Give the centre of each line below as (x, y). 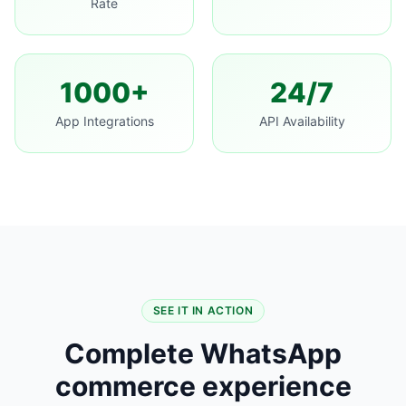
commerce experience (203, 386)
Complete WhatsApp (203, 353)
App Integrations (104, 121)
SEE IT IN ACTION (203, 310)
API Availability (302, 121)
